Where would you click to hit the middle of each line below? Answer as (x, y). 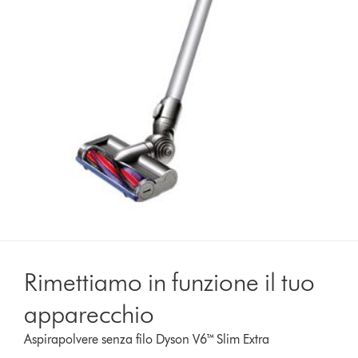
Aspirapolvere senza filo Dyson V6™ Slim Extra (147, 339)
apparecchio (89, 313)
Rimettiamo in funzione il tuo (170, 281)
